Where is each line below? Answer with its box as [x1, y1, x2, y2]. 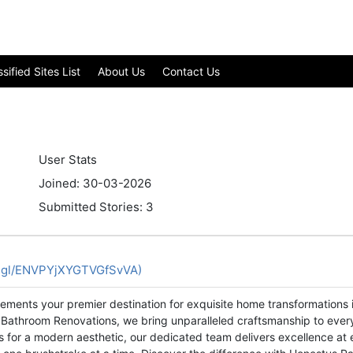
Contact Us [162, 65, 220, 79]
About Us [98, 65, 145, 79]
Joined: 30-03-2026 [39, 176, 151, 191]
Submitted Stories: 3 [39, 199, 154, 214]
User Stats [39, 152, 97, 167]
